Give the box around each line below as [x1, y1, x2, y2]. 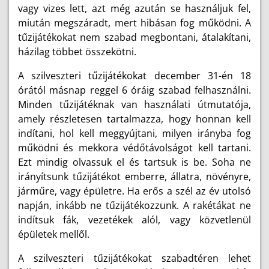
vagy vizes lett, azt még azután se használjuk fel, [18, 2, 251, 15]
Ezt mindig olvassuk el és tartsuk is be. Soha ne [18, 156, 251, 169]
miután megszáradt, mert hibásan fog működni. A [18, 16, 251, 29]
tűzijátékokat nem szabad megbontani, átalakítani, [18, 31, 251, 44]
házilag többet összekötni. [18, 45, 136, 58]
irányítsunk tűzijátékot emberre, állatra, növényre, [18, 170, 251, 183]
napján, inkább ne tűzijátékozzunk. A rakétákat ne [18, 199, 251, 212]
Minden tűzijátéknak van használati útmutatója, [18, 98, 251, 111]
